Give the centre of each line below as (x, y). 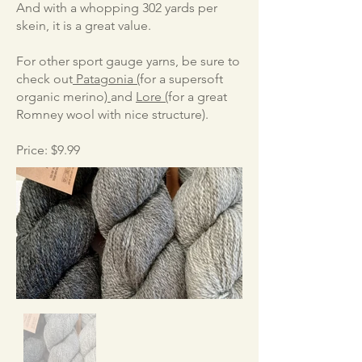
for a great (198, 97)
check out (44, 79)
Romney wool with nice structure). (112, 114)
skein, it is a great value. (84, 25)
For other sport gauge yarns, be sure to (128, 61)
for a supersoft (181, 79)
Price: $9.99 (48, 150)
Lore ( (152, 97)
